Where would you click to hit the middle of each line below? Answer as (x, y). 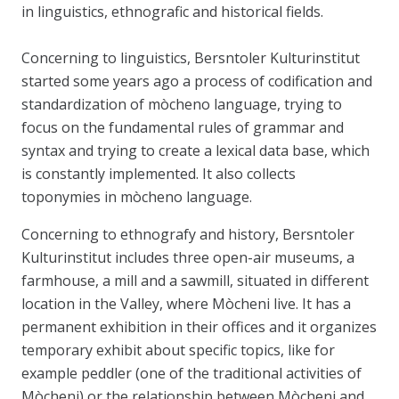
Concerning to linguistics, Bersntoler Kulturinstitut (191, 58)
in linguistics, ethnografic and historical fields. (172, 12)
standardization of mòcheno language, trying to (182, 104)
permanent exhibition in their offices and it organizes (199, 327)
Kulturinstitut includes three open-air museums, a (188, 257)
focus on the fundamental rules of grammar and (183, 127)
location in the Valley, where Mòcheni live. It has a (186, 304)
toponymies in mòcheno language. (137, 197)
